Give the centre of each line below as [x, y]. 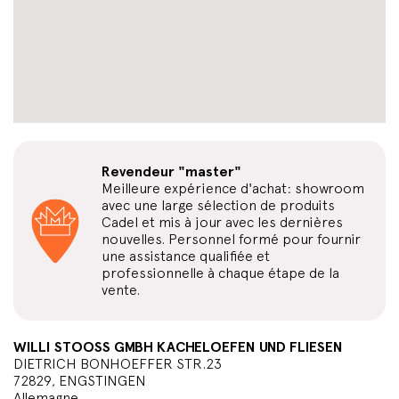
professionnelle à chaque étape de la [220, 273]
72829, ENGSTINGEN [80, 381]
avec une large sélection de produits [218, 205]
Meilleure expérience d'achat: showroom [233, 188]
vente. [121, 290]
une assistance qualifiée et [186, 256]
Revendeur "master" [171, 171]
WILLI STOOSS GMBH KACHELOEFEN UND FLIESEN [178, 347]
